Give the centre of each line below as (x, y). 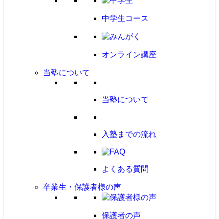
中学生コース (125, 18)
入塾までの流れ (129, 134)
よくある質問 (125, 169)
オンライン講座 (129, 55)
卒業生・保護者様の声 (82, 187)
